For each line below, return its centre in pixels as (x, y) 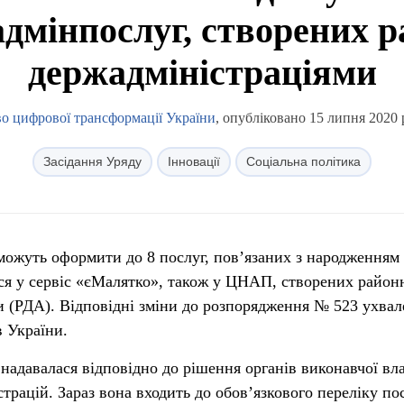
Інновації (194, 161)
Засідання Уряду (92, 161)
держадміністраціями (202, 73)
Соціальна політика (303, 161)
